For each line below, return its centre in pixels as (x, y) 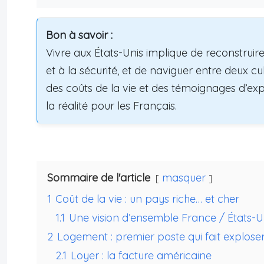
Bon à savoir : (79, 35)
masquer (184, 178)
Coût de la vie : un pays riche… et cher (147, 199)
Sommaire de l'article (99, 178)
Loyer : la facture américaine (141, 256)
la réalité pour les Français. (111, 106)
